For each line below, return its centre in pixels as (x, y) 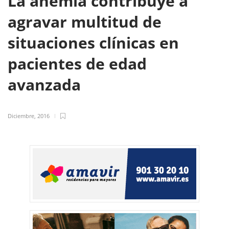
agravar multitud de (85, 22)
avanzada (46, 85)
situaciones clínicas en (93, 43)
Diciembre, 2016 (29, 116)
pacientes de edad (77, 64)
